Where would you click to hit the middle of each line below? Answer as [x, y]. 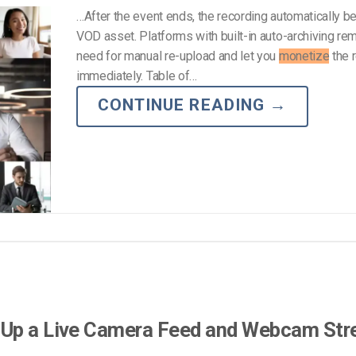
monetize [304, 56]
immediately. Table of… [137, 75]
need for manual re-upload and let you [178, 56]
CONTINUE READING [184, 104]
